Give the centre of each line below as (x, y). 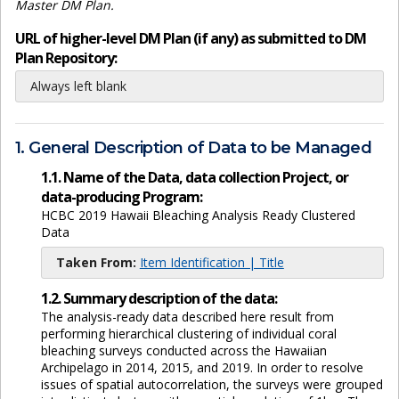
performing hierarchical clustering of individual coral (188, 333)
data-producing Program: (121, 196)
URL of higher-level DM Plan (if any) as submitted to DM (191, 39)
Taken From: (96, 262)
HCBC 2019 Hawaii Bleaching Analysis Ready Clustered (198, 215)
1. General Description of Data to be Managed (194, 148)
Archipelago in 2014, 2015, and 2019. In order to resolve (202, 367)
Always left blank (78, 86)
